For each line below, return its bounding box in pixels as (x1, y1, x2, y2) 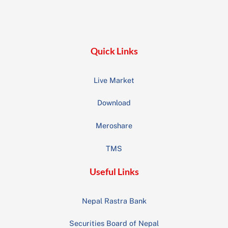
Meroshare (96, 121, 132, 130)
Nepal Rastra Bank (81, 196, 147, 205)
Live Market (94, 75, 134, 84)
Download (97, 98, 131, 107)
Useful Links (89, 166, 139, 178)
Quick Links (90, 45, 138, 57)
